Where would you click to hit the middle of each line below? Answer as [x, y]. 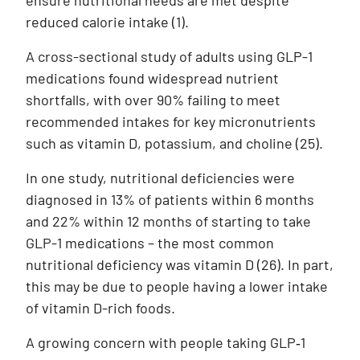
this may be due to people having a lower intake [177, 286]
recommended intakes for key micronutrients [171, 122]
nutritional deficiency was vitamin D [141, 265]
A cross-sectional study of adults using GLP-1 [169, 57]
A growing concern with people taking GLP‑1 [166, 343]
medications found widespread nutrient [152, 78]
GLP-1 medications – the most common [150, 243]
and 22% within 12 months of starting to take [168, 221]
